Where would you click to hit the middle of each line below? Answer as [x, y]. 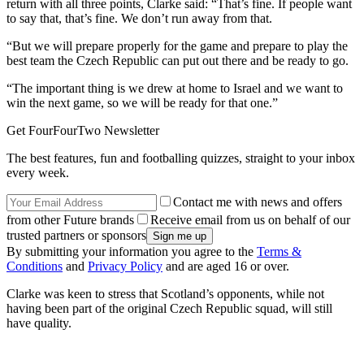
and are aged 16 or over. [226, 266]
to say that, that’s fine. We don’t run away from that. [139, 19]
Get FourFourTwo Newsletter [83, 131]
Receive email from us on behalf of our [250, 220]
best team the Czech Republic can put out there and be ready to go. [178, 61]
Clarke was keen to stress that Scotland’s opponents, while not [165, 294]
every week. [38, 173]
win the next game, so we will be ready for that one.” [142, 103]
